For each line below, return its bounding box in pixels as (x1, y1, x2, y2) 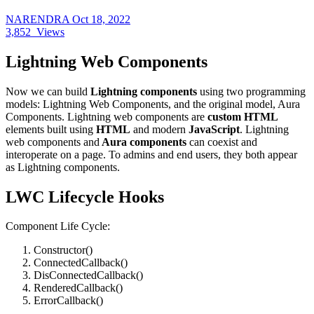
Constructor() (34, 244, 93, 257)
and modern (130, 123, 189, 135)
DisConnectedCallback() (34, 269, 143, 282)
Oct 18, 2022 (72, 13, 130, 25)
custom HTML (205, 110, 278, 123)
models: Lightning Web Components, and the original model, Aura (6, 97, 300, 110)
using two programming (197, 85, 306, 97)
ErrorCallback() (34, 294, 103, 307)
